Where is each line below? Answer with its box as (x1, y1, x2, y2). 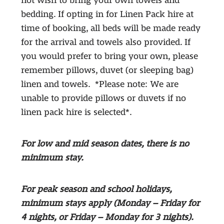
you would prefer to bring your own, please (20, 51, 198, 61)
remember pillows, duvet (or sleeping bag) (20, 65, 193, 75)
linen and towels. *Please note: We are (20, 79, 178, 89)
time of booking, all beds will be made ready (20, 23, 200, 33)
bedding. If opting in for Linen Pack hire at (20, 9, 193, 19)
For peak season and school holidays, (20, 184, 171, 194)
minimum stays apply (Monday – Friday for (20, 198, 199, 208)
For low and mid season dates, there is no (20, 139, 189, 149)
